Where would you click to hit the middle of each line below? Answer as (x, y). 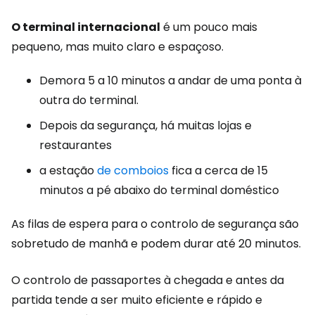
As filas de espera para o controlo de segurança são (155, 224)
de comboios (133, 170)
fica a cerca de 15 (218, 170)
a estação (68, 170)
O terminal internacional (86, 27)
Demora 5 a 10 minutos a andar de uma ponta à (171, 80)
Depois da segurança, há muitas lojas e (146, 125)
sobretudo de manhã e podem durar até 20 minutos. (156, 243)
